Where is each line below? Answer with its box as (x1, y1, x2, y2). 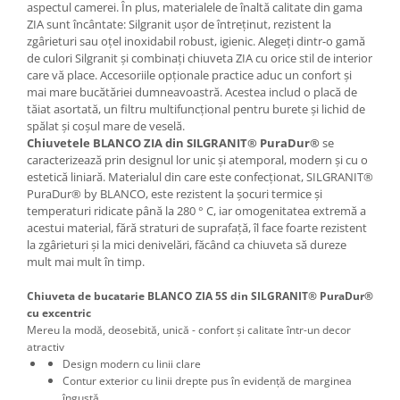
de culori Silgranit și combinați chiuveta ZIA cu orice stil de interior (27, 50, 372, 67)
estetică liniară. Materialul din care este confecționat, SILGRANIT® (27, 169, 373, 186)
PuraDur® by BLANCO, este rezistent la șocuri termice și (27, 186, 322, 203)
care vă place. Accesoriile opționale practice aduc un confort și (27, 67, 352, 84)
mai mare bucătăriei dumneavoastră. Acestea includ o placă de (27, 84, 357, 101)
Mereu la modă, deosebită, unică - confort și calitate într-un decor (27, 322, 351, 338)
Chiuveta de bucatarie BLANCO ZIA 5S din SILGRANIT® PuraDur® (27, 288, 373, 304)
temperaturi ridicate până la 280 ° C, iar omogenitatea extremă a (27, 203, 366, 220)
